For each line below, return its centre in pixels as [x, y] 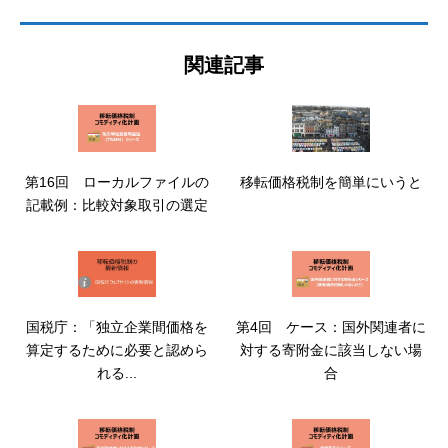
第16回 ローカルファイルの [117, 181]
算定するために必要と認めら [117, 350]
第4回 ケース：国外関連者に [331, 327]
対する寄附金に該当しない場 [331, 350]
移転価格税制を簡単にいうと [331, 181]
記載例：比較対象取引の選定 [117, 204]
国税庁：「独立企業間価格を [117, 327]
